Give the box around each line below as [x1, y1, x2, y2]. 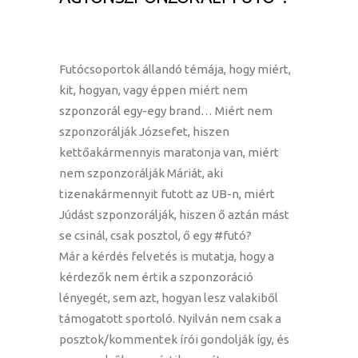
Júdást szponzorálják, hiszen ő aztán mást [59, 207, 289, 221]
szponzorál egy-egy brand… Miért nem [59, 103, 272, 117]
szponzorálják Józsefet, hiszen [59, 124, 229, 138]
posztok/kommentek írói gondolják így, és [59, 332, 289, 346]
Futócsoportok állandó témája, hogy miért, [59, 62, 291, 76]
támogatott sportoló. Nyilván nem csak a [59, 311, 281, 325]
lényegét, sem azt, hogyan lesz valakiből [59, 290, 278, 304]
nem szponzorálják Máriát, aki [59, 165, 223, 180]
